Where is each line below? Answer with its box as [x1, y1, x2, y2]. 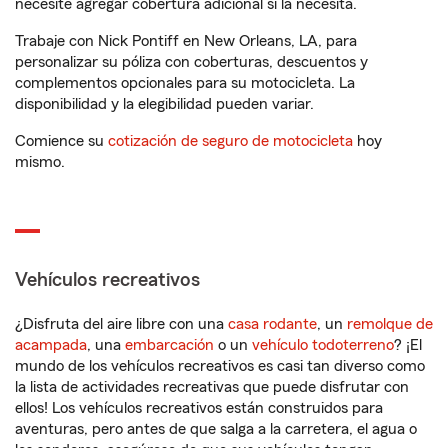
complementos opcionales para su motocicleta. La [15, 75, 355, 92]
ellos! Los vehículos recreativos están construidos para [15, 400, 383, 417]
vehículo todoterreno [252, 337, 394, 354]
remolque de [347, 316, 433, 333]
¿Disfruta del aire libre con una [15, 316, 228, 333]
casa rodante [228, 316, 317, 333]
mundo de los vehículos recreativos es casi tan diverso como [15, 358, 425, 375]
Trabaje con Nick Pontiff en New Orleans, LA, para [15, 33, 357, 50]
